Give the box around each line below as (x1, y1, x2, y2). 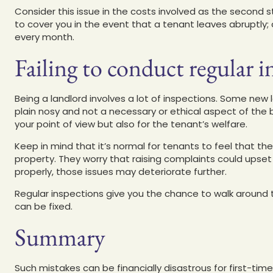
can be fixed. (15, 199, 73, 213)
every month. (15, 30, 74, 43)
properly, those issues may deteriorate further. (15, 165, 227, 178)
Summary (15, 221, 105, 253)
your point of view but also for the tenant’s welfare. (15, 117, 247, 130)
